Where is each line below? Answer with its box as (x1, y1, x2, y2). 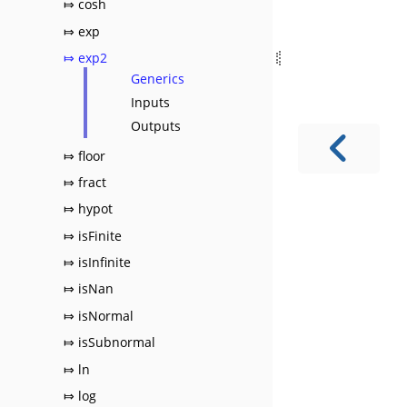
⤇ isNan (64, 280, 114, 298)
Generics (131, 70, 184, 88)
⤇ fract (64, 173, 106, 191)
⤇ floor (64, 146, 105, 164)
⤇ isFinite (64, 226, 122, 244)
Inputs (131, 94, 170, 112)
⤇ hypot (64, 200, 113, 218)
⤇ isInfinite (64, 253, 131, 272)
